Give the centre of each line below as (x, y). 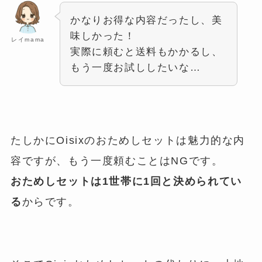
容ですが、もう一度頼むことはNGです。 (117, 161)
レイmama (28, 40)
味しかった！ (103, 36)
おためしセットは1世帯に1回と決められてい (126, 181)
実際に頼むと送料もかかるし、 (146, 52)
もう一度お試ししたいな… (135, 68)
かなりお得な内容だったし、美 (146, 20)
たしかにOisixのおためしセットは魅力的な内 (128, 140)
